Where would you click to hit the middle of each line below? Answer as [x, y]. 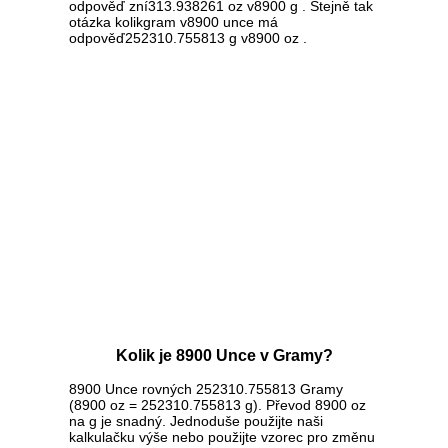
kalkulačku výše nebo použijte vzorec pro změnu [222, 437]
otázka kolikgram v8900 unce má [173, 22]
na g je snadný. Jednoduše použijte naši [196, 421]
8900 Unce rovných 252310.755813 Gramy [206, 389]
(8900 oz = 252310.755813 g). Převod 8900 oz [217, 405]
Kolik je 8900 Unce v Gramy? [224, 356]
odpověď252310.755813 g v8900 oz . [188, 38]
